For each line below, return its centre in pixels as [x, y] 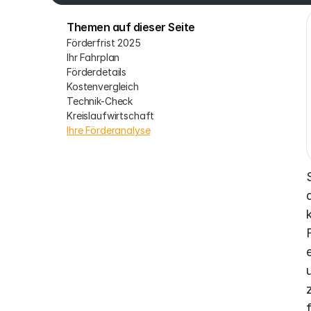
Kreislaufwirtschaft [111, 116]
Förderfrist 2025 [104, 43]
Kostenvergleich [103, 86]
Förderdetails [97, 72]
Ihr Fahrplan [93, 57]
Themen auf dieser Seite [131, 27]
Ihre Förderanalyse [109, 130]
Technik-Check [100, 101]
